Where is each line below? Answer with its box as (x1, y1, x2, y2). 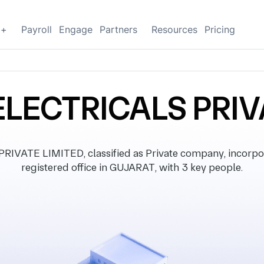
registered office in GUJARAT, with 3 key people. (21, 161, 243, 173)
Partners (100, 24, 137, 35)
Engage (59, 24, 93, 35)
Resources (151, 24, 197, 35)
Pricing (204, 24, 235, 35)
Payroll (21, 24, 52, 35)
